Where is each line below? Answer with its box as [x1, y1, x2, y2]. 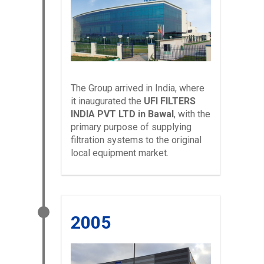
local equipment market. [71, 147, 169, 159]
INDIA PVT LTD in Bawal [71, 108, 174, 120]
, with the [174, 108, 210, 120]
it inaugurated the [71, 95, 144, 107]
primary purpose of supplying [71, 121, 192, 133]
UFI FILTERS [144, 95, 196, 107]
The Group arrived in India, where [71, 82, 204, 94]
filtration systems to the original [71, 134, 202, 146]
